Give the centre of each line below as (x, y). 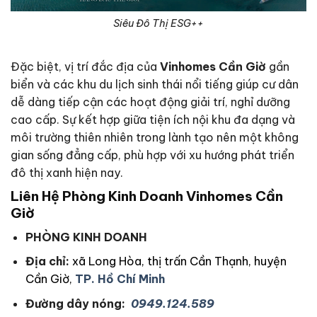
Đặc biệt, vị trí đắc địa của (85, 67)
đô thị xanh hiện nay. (67, 173)
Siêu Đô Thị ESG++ (158, 23)
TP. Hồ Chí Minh (120, 279)
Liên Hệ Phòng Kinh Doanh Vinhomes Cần (147, 196)
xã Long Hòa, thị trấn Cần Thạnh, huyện (179, 261)
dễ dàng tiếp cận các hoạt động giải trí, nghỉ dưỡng (150, 102)
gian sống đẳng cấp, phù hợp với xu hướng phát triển (152, 155)
